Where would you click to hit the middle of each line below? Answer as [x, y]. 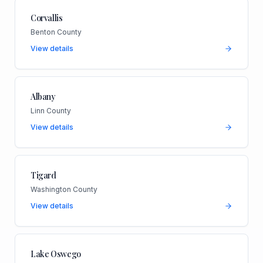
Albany [43, 97]
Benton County [56, 32]
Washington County [64, 190]
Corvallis [46, 18]
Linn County [50, 111]
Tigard [43, 176]
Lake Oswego [56, 254]
